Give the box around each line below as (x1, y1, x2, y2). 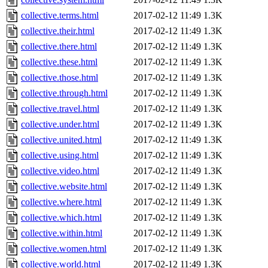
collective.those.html (21, 72, 98, 83)
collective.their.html (21, 26, 95, 36)
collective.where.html (21, 197, 102, 208)
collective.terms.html (21, 10, 99, 21)
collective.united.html (21, 135, 102, 145)
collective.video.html (21, 166, 99, 176)
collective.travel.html (21, 103, 99, 114)
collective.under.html (21, 119, 99, 130)
